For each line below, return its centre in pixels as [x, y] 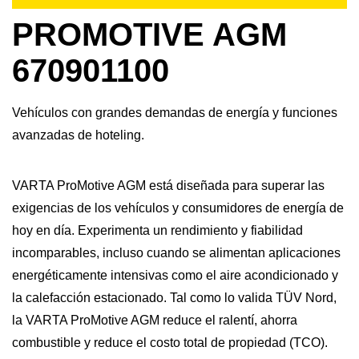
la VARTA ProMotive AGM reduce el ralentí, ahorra [155, 320]
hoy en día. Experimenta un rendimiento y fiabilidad [157, 230]
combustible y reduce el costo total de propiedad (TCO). [170, 342]
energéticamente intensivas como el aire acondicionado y [175, 275]
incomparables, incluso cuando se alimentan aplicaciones [176, 252]
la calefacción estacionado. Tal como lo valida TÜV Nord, [174, 297]
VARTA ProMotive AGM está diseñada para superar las [168, 185]
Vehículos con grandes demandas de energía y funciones [175, 113]
